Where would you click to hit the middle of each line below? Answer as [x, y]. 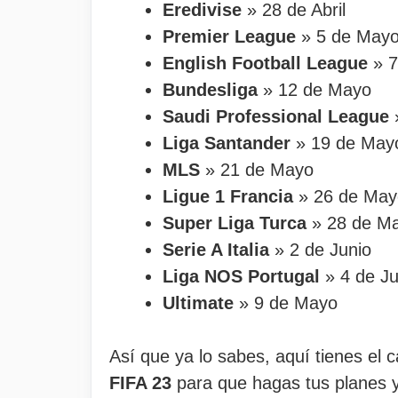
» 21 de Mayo [257, 170]
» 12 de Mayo [314, 90]
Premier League [229, 36]
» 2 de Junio [320, 250]
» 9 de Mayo [286, 303]
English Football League [265, 63]
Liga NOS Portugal [241, 276]
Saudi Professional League [276, 116]
